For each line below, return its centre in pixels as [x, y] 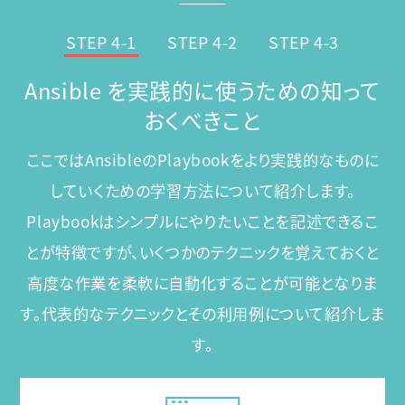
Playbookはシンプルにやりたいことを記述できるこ [202, 221]
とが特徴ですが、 [82, 251]
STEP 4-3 [303, 42]
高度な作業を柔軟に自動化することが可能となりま [202, 282]
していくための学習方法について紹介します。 [202, 190]
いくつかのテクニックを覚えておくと [259, 251]
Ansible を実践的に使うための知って [202, 90]
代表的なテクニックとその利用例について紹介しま [213, 313]
